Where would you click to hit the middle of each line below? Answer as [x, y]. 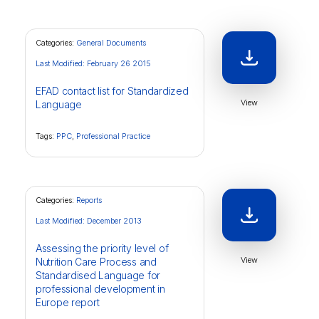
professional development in [100, 289]
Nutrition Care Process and [96, 262]
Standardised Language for [98, 275]
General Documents [111, 43]
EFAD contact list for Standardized [112, 91]
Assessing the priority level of [102, 248]
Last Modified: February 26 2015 [93, 63]
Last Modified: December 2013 [89, 221]
